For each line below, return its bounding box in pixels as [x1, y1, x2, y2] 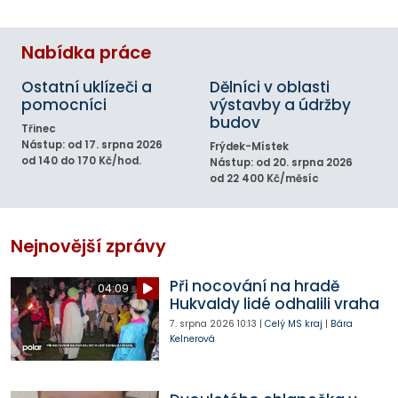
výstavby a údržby [210, 94, 351, 116]
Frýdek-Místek [210, 139, 289, 155]
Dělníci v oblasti [210, 76, 330, 99]
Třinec [21, 122, 56, 137]
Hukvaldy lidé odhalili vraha [169, 293, 379, 315]
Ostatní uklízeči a [21, 76, 152, 99]
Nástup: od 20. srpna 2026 [210, 155, 353, 171]
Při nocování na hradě [169, 275, 339, 298]
